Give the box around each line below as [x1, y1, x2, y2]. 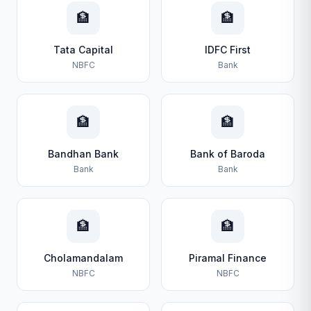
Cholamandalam [44, 251, 123, 264]
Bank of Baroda [190, 147, 265, 160]
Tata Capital [53, 43, 113, 56]
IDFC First [205, 43, 251, 56]
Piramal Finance [189, 251, 267, 264]
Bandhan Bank [48, 147, 119, 160]
